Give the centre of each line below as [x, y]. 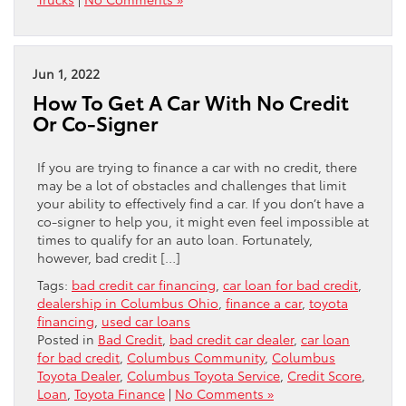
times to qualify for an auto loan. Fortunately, [175, 239]
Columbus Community [196, 357]
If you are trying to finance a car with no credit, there [197, 166]
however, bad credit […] [109, 257]
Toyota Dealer [78, 375]
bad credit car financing [144, 284]
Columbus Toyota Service [203, 375]
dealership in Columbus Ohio [128, 302]
